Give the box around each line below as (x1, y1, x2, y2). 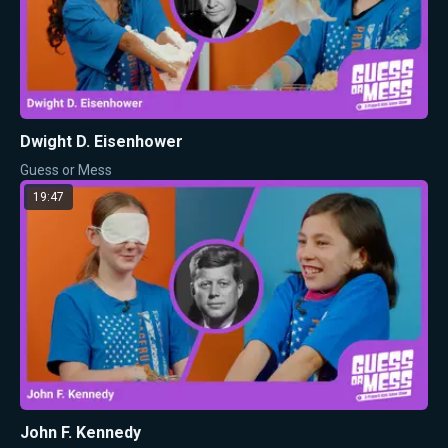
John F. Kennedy (20, 422, 141, 442)
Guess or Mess (20, 162, 112, 179)
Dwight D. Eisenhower (20, 132, 183, 152)
